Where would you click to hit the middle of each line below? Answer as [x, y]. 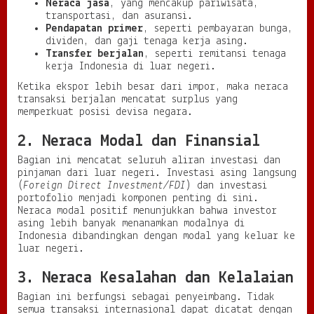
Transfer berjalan [95, 54]
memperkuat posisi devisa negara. [105, 112]
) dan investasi [226, 186]
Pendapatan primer [94, 28]
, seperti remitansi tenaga [215, 54]
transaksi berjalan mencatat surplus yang [128, 100]
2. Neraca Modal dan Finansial [139, 142]
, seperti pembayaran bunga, [218, 28]
